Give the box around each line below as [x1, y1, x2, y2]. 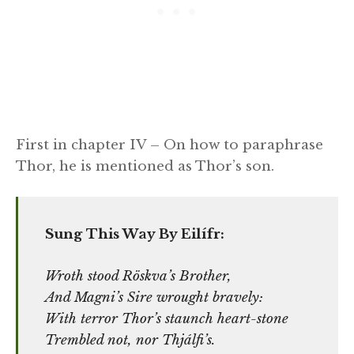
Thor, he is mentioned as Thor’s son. [16, 157, 278, 175]
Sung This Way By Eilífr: [45, 226, 224, 243]
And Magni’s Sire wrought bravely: [45, 288, 263, 306]
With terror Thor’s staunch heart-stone [45, 310, 288, 327]
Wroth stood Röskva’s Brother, [45, 267, 232, 284]
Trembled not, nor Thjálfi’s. [45, 331, 215, 348]
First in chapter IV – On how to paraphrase [16, 136, 323, 153]
